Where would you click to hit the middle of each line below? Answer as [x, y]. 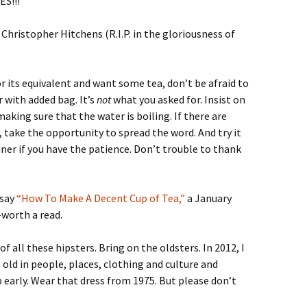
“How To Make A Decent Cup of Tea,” [101, 198]
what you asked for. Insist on [178, 99]
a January [208, 198]
